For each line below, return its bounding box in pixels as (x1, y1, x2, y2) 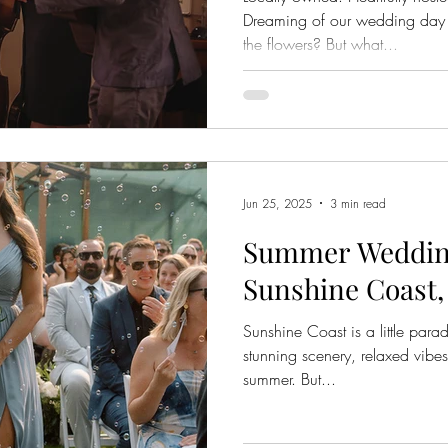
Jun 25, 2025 (243, 194, 312, 212)
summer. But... (243, 368, 336, 390)
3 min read (330, 194, 386, 212)
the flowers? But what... (243, 32, 398, 55)
